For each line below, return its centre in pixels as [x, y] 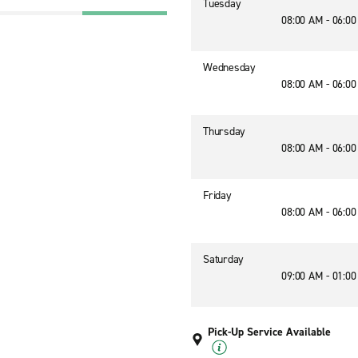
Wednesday [229, 68]
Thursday [224, 131]
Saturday [223, 259]
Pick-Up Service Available [269, 332]
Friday [217, 195]
